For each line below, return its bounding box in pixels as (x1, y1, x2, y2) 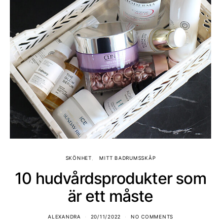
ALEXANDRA (48, 214, 81, 220)
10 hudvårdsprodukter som (15, 169, 206, 188)
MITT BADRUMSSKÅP (99, 155, 156, 161)
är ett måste (68, 186, 153, 206)
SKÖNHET (65, 155, 92, 161)
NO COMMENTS (130, 214, 173, 220)
